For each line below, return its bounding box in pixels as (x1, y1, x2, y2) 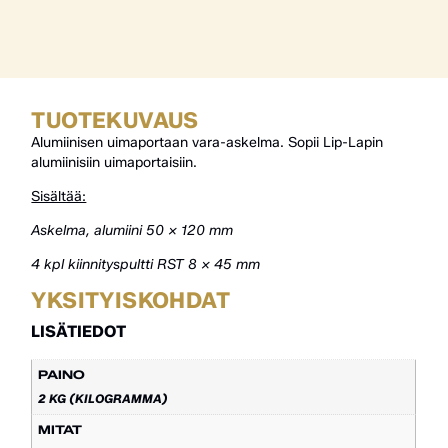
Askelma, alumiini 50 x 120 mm (31, 222, 234, 240)
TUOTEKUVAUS (31, 107, 199, 135)
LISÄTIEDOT (31, 322, 127, 342)
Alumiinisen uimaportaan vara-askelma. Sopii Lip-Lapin (31, 134, 384, 152)
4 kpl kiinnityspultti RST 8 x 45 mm (31, 256, 261, 274)
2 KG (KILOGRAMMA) (38, 391, 169, 407)
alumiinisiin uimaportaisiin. (31, 154, 198, 172)
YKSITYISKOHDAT (31, 287, 230, 315)
